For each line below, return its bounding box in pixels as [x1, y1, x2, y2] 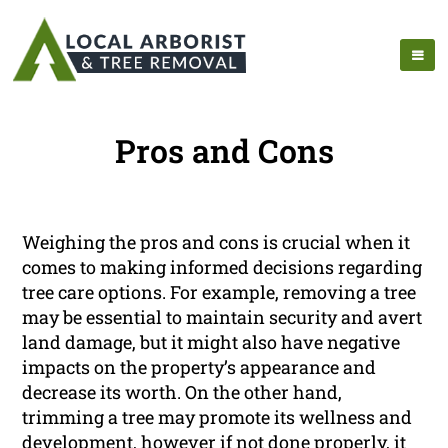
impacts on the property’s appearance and [22, 355, 377, 380]
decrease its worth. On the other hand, [22, 380, 343, 405]
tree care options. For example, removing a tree [22, 280, 417, 305]
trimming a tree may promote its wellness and [22, 405, 413, 430]
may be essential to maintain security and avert [22, 305, 423, 330]
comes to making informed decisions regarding [22, 255, 423, 280]
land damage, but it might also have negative [22, 330, 401, 355]
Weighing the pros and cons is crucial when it [22, 230, 411, 255]
